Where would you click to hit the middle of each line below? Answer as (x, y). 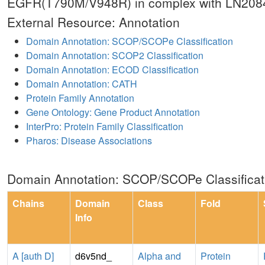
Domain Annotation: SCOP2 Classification (115, 55)
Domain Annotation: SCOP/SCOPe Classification (130, 41)
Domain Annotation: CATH (82, 83)
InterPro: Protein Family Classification (105, 126)
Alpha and (159, 256)
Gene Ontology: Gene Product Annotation (113, 112)
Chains (28, 203)
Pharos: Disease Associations (89, 140)
